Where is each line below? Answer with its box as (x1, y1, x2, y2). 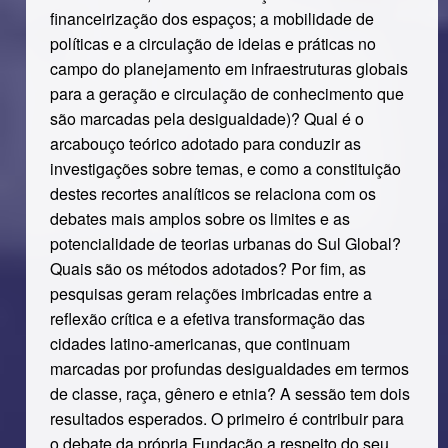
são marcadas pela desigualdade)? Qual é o (49, 107, 364, 130)
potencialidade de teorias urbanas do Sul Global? (49, 232, 401, 255)
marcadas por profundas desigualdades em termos (49, 357, 409, 380)
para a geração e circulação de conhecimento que (49, 82, 404, 105)
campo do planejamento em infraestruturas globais (49, 57, 408, 80)
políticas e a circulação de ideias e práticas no (49, 32, 376, 55)
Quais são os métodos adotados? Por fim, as (49, 257, 366, 280)
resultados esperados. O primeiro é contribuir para (49, 407, 404, 430)
